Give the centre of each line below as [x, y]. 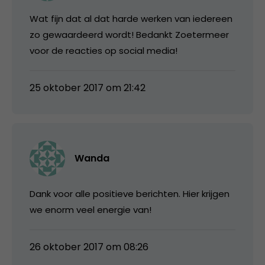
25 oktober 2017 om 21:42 [88, 88]
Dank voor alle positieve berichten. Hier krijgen [130, 193]
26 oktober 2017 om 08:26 [89, 247]
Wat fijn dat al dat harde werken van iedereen [131, 18]
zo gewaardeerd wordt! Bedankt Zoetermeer [129, 34]
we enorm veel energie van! [91, 209]
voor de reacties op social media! [104, 50]
